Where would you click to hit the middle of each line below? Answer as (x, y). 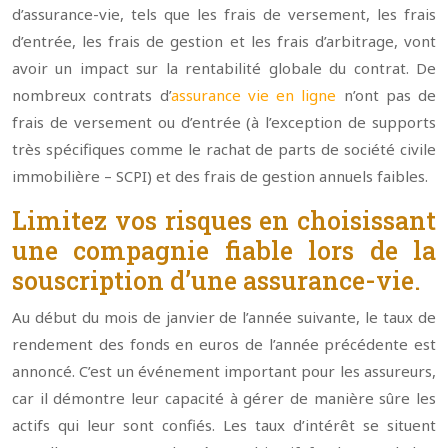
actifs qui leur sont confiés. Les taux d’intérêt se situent (224, 425)
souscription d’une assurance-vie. (216, 280)
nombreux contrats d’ (91, 95)
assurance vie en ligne (253, 95)
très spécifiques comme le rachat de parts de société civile (224, 149)
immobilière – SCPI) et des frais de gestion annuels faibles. (220, 176)
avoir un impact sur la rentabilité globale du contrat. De (224, 68)
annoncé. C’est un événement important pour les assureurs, (224, 371)
